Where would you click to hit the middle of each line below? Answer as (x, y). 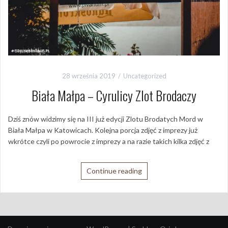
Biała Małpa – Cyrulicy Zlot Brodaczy (114, 96)
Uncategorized (145, 76)
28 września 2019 (89, 76)
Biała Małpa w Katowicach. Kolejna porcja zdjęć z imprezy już (103, 130)
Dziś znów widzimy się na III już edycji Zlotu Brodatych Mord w (106, 119)
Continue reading (114, 171)
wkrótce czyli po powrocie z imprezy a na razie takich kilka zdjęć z (109, 141)
